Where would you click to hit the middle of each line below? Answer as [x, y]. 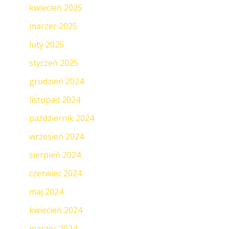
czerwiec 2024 [55, 173]
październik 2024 [61, 118]
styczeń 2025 [53, 63]
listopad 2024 [54, 99]
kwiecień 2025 [55, 7]
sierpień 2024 [55, 155]
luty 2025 [46, 44]
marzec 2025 [53, 26]
